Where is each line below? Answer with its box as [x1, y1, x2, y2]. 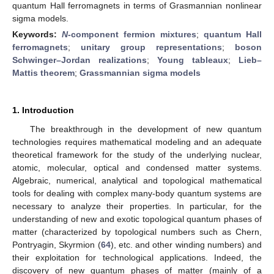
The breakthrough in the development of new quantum [29, 124, 262, 134]
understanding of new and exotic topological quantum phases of [12, 213, 262, 224]
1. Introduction [12, 105, 74, 115]
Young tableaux [157, 54, 228, 65]
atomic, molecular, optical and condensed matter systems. [12, 162, 262, 172]
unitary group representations [81, 42, 222, 52]
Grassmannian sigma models [80, 67, 201, 78]
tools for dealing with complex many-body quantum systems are [12, 188, 262, 198]
